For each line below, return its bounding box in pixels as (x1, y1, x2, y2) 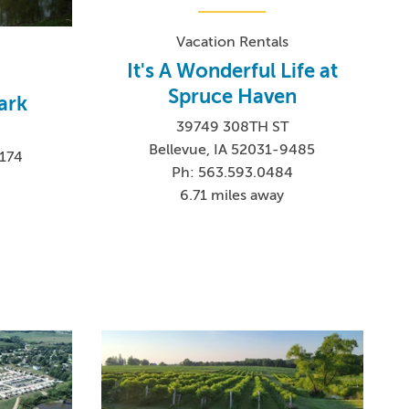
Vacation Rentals (175, 34, 288, 51)
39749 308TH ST (175, 119, 288, 136)
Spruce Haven (167, 85, 297, 109)
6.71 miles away (180, 187, 285, 204)
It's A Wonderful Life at (126, 59, 338, 83)
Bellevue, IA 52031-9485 (149, 142, 316, 159)
